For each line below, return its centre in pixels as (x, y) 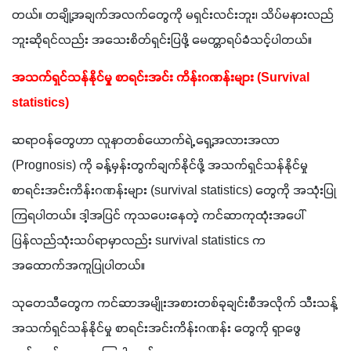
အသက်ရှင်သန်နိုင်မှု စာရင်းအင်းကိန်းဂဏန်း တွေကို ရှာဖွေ (156, 329)
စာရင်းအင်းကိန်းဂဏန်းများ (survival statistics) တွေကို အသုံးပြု (174, 191)
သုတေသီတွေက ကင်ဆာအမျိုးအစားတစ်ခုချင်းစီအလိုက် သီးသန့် (175, 304)
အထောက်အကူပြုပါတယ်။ (80, 266)
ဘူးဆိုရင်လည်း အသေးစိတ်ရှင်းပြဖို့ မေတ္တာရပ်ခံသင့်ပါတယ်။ (163, 40)
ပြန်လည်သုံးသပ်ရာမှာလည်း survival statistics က (139, 241)
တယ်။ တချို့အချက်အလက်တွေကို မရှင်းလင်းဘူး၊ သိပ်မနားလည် (173, 15)
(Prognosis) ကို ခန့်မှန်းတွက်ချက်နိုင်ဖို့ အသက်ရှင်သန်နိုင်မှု (160, 166)
